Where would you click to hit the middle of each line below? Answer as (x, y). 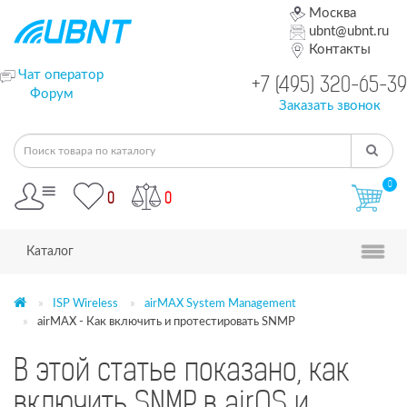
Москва (331, 13)
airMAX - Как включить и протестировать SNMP (166, 322)
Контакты (338, 50)
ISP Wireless (85, 304)
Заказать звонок (329, 106)
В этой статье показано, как (181, 373)
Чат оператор (60, 75)
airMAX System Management (220, 304)
